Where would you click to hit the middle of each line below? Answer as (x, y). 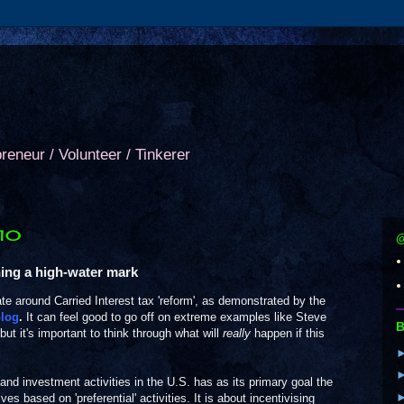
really (237, 333)
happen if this (288, 333)
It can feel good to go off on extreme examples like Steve (174, 317)
